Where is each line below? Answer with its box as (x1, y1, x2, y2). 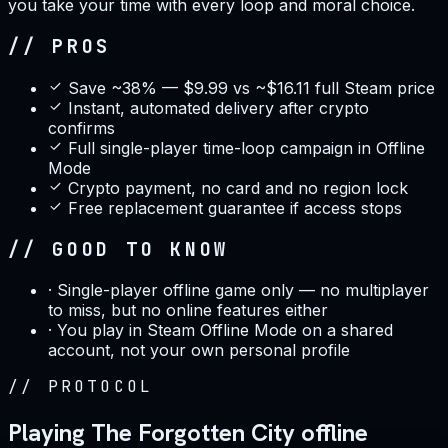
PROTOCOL (47, 376, 154, 398)
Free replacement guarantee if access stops (68, 197, 402, 218)
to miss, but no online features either (48, 300, 328, 321)
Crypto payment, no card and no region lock (68, 177, 408, 198)
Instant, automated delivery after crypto (68, 97, 369, 118)
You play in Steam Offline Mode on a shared (57, 320, 393, 341)
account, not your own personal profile (48, 340, 350, 361)
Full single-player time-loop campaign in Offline (68, 137, 425, 158)
